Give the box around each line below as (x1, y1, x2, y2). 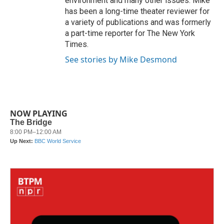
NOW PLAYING (10, 108, 67, 119)
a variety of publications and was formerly (65, 17, 211, 27)
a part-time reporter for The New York (65, 28, 195, 38)
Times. (65, 39, 88, 49)
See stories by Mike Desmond (65, 54, 177, 65)
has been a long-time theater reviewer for (65, 6, 209, 16)
